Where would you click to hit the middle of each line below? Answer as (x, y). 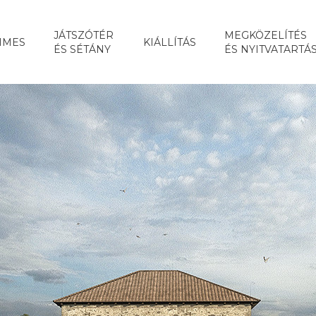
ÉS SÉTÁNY (82, 49)
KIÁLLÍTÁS (169, 42)
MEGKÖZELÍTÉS (265, 35)
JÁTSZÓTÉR (83, 35)
